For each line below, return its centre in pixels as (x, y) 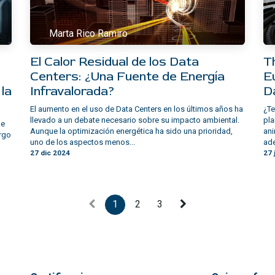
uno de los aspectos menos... (83, 142)
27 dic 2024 (50, 153)
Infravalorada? (72, 91)
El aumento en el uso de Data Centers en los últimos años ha (137, 109)
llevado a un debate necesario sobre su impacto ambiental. (135, 120)
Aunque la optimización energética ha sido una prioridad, (131, 131)
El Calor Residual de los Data (114, 61)
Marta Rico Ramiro (89, 34)
